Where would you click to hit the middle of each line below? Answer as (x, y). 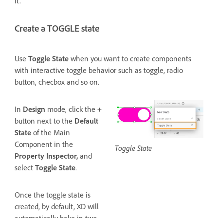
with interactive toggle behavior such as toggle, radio (99, 70)
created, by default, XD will (57, 206)
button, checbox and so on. (58, 82)
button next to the (45, 120)
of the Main (51, 132)
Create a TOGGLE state (57, 28)
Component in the (44, 144)
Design (34, 109)
